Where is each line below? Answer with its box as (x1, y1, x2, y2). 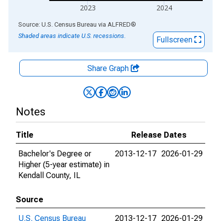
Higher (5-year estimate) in (18, 160, 110, 169)
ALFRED (108, 21, 131, 28)
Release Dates (131, 130, 186, 140)
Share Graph (87, 64, 131, 73)
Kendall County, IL (18, 171, 80, 180)
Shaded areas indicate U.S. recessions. (18, 32, 126, 39)
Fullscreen (156, 35, 194, 44)
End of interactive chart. (8, 19, 89, 29)
